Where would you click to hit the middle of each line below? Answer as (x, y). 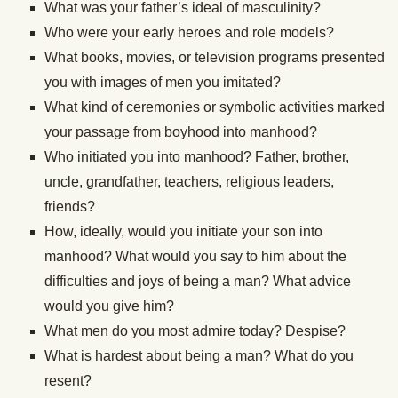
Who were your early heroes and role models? (189, 32)
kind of (102, 107)
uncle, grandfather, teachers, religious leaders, (189, 181)
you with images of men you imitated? (163, 82)
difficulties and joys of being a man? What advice (198, 281)
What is (70, 355)
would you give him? (109, 306)
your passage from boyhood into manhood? (183, 131)
